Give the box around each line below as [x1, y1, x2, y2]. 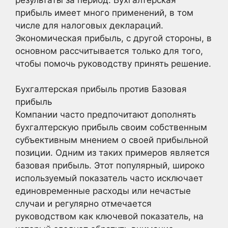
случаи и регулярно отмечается [15, 198, 152, 209]
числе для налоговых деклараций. [15, 20, 163, 31]
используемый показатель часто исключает [15, 173, 203, 183]
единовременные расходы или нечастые [15, 186, 191, 196]
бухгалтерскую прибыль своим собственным [15, 122, 207, 132]
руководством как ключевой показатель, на [15, 211, 204, 221]
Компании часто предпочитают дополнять [15, 109, 196, 120]
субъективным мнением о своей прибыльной [15, 135, 208, 145]
